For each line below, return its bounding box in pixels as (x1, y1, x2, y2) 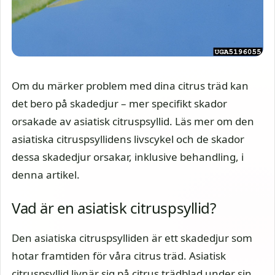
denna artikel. (12, 168, 80, 182)
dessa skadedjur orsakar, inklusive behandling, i (12, 150, 244, 165)
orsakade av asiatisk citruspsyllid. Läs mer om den (12, 114, 254, 129)
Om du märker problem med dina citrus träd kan (12, 79, 249, 93)
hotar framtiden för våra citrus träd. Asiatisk (12, 248, 226, 263)
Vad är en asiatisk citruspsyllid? (12, 197, 216, 218)
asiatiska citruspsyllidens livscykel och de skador (12, 132, 244, 147)
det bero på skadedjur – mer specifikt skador (12, 96, 227, 111)
